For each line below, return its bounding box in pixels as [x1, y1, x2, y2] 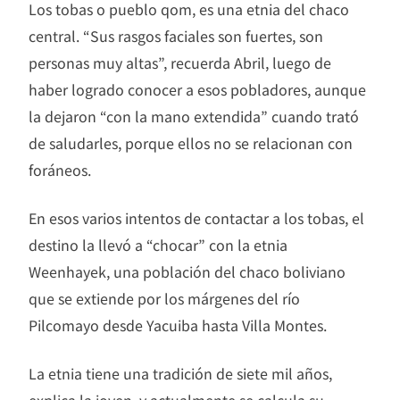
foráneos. [29, 159, 91, 181]
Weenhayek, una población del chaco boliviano [29, 261, 346, 283]
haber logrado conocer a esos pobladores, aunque [29, 79, 366, 101]
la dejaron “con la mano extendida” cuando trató [29, 105, 359, 128]
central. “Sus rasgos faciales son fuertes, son [29, 25, 323, 47]
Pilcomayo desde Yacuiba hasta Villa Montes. [29, 314, 327, 337]
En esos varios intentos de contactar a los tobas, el [29, 207, 364, 229]
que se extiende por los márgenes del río [29, 287, 300, 310]
